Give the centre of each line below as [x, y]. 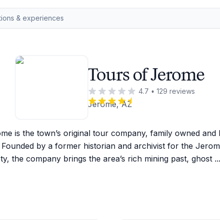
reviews [181, 91]
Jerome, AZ [110, 104]
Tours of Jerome [146, 75]
